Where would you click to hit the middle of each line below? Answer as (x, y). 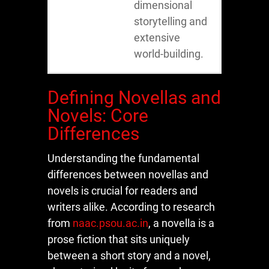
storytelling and (171, 21)
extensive (157, 37)
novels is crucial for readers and (122, 190)
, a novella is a (181, 223)
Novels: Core (98, 115)
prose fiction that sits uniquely (119, 239)
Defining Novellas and (134, 97)
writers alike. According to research (131, 207)
